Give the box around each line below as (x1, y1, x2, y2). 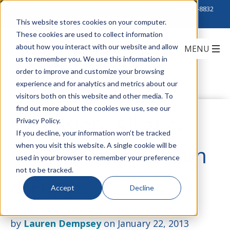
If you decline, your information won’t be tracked (15, 128, 170, 137)
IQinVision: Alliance (10, 110, 188, 139)
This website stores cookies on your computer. (15, 17, 166, 26)
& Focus (10, 172, 85, 200)
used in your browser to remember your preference (15, 152, 180, 162)
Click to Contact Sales (27, 4, 93, 13)
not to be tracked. (15, 165, 73, 174)
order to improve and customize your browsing (15, 66, 164, 75)
